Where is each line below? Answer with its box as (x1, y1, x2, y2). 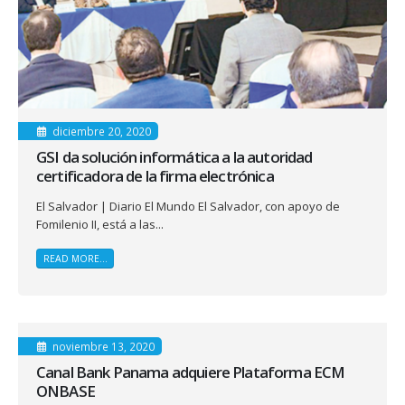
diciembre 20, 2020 (52, 124, 151, 139)
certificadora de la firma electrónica (36, 165, 274, 187)
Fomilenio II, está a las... (36, 216, 164, 233)
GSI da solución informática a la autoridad (36, 146, 313, 168)
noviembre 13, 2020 (52, 339, 155, 354)
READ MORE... (42, 251, 108, 265)
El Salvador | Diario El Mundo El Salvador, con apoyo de (36, 198, 340, 215)
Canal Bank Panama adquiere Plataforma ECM (36, 362, 345, 383)
